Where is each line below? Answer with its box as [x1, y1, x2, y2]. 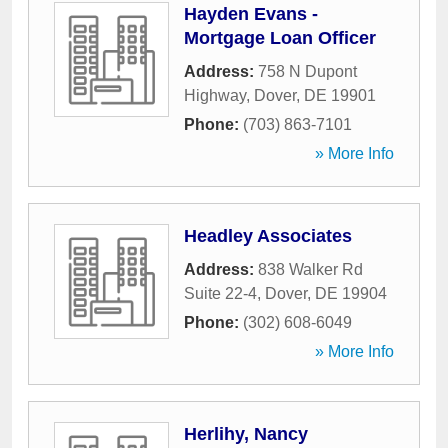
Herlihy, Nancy [184, 424, 308, 444]
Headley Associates [184, 226, 352, 246]
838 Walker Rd [258, 261, 363, 278]
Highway [184, 87, 246, 104]
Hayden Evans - [184, 4, 318, 24]
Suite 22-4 [184, 285, 257, 302]
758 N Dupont [258, 63, 357, 80]
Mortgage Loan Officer [184, 28, 376, 48]
